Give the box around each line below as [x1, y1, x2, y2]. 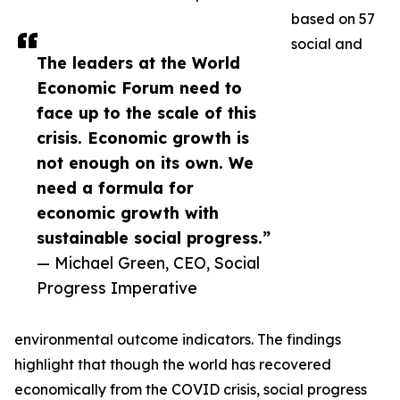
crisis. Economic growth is [37, 128, 249, 148]
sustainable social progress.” [37, 228, 271, 248]
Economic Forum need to [37, 78, 242, 98]
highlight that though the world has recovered [14, 355, 331, 374]
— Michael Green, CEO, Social [37, 253, 260, 273]
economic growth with [37, 203, 219, 223]
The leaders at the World [37, 53, 240, 73]
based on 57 [291, 10, 375, 29]
